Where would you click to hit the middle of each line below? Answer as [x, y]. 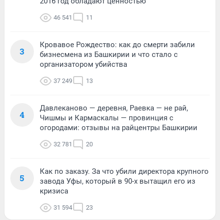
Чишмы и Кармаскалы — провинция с [107, 118]
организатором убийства [83, 64]
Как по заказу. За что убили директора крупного [124, 171]
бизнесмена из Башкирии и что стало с [109, 54]
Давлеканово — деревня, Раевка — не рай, [114, 108]
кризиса [54, 191]
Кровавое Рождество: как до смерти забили [117, 44]
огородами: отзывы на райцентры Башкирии [119, 127]
